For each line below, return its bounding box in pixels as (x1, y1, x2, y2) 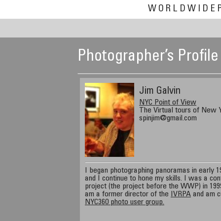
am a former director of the (85, 190, 171, 198)
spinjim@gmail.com (139, 114, 197, 122)
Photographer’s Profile (77, 49, 219, 65)
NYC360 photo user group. (85, 198, 164, 206)
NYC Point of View (139, 99, 196, 107)
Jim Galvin (139, 86, 181, 97)
